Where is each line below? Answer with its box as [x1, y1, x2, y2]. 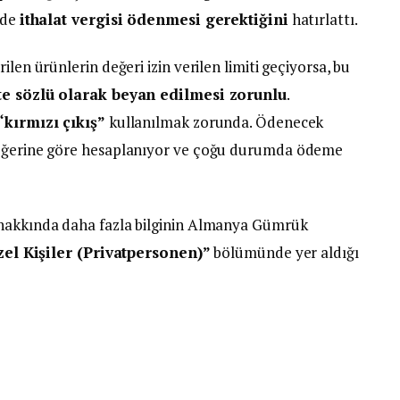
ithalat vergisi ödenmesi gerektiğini [19, 8, 288, 29]
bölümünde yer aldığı [210, 241, 359, 262]
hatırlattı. [287, 8, 358, 29]
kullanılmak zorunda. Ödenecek [104, 111, 324, 132]
